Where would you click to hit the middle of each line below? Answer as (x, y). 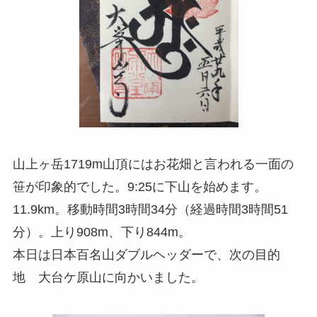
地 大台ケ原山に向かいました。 (108, 277)
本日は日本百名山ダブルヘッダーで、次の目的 (146, 254)
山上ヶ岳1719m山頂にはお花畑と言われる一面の (153, 164)
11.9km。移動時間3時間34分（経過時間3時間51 (150, 209)
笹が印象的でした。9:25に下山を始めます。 (139, 186)
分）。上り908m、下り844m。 (102, 232)
